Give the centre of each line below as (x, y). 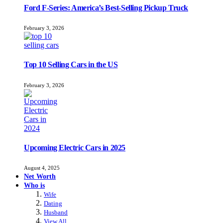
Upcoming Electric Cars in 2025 (75, 147)
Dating (53, 204)
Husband (56, 213)
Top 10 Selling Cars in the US (71, 65)
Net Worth (40, 176)
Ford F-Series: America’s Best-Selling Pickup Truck (106, 7)
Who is (34, 185)
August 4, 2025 (42, 168)
